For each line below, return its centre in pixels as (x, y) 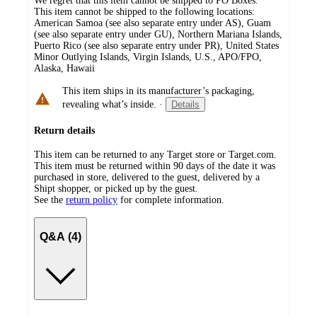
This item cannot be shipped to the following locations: (144, 12)
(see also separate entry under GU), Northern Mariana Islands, (158, 35)
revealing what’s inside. (109, 105)
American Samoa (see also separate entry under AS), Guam (152, 23)
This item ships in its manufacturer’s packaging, (158, 91)
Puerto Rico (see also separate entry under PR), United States (156, 46)
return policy (92, 200)
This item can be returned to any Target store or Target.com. (155, 155)
